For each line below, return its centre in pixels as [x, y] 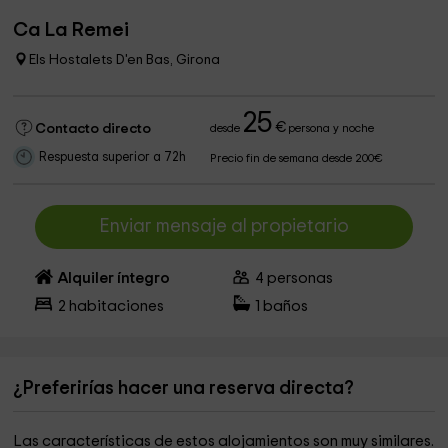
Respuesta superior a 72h [113, 157]
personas [299, 278]
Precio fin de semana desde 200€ [297, 158]
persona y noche [330, 128]
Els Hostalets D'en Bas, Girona [125, 60]
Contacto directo [93, 129]
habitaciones [114, 306]
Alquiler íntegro [113, 278]
